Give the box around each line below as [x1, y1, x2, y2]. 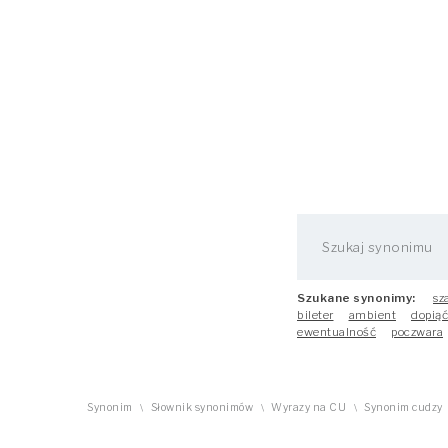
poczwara [391, 325, 443, 339]
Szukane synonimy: [297, 291, 416, 305]
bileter [297, 308, 334, 322]
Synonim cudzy [364, 401, 443, 414]
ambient [348, 308, 396, 322]
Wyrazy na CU [271, 401, 346, 414]
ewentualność [297, 325, 376, 339]
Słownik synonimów [150, 401, 253, 414]
